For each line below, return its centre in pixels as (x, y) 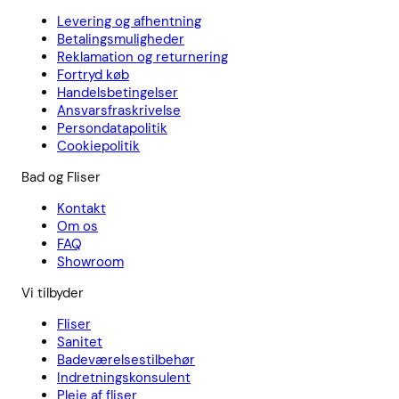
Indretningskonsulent (124, 378)
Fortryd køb (93, 75)
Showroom (90, 262)
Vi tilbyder (53, 293)
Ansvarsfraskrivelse (119, 111)
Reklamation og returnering (142, 57)
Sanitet (80, 342)
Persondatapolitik (112, 129)
